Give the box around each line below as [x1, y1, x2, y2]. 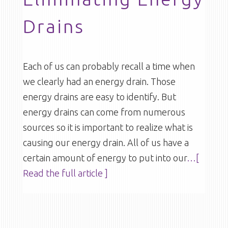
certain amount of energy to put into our [22, 153, 187, 163]
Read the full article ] [22, 168, 108, 178]
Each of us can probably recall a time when [22, 61, 195, 71]
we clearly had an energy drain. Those [22, 76, 176, 87]
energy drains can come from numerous [22, 107, 185, 117]
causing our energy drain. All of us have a [22, 137, 189, 148]
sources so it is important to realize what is [22, 122, 193, 132]
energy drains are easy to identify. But [22, 92, 176, 102]
